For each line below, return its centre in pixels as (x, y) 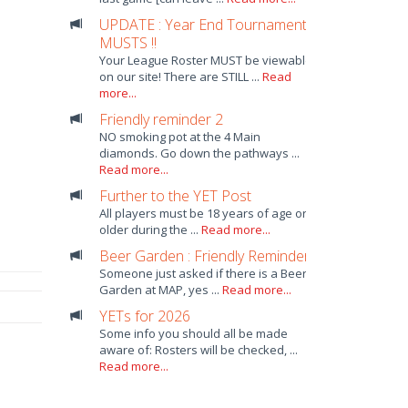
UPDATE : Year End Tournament (204, 25)
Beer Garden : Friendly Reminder (205, 256)
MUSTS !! (128, 43)
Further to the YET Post (176, 196)
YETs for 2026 (145, 316)
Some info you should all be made (194, 333)
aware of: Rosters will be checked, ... (199, 350)
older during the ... (151, 229)
